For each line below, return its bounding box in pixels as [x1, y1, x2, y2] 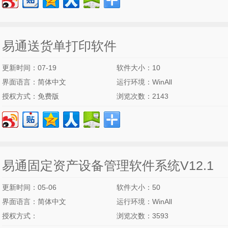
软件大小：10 [117, 64, 160, 72]
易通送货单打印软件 [2, 39, 117, 53]
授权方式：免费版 [2, 92, 59, 100]
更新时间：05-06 [2, 183, 56, 191]
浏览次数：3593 [117, 212, 168, 220]
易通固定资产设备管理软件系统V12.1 [2, 158, 214, 173]
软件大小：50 [117, 183, 160, 191]
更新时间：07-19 [2, 64, 56, 72]
